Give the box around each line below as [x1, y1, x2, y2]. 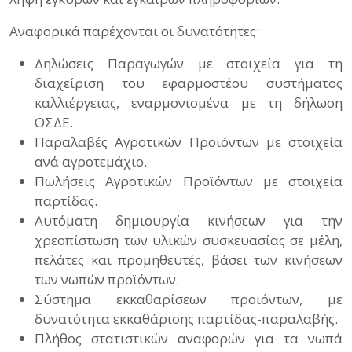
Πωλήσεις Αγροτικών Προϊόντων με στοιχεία [35, 172, 343, 190]
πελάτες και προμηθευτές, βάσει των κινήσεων [35, 251, 343, 269]
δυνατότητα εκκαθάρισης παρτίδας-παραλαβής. [35, 310, 338, 328]
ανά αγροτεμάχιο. [35, 152, 147, 170]
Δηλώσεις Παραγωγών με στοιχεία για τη [35, 54, 343, 72]
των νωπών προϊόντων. [35, 270, 179, 288]
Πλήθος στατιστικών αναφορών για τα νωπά [35, 329, 343, 347]
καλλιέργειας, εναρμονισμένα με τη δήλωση [35, 93, 343, 112]
